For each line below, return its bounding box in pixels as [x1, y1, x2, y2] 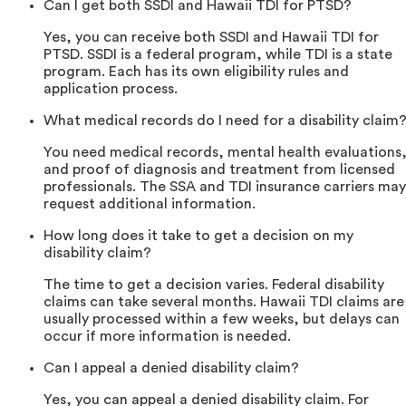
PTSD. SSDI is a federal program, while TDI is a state [43, 47, 392, 63]
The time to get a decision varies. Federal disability [43, 277, 384, 293]
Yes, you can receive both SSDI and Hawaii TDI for [43, 30, 379, 45]
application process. [43, 82, 178, 97]
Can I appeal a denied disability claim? [43, 361, 299, 376]
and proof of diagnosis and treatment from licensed [43, 162, 395, 178]
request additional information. [43, 197, 256, 212]
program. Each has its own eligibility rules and [43, 64, 349, 80]
